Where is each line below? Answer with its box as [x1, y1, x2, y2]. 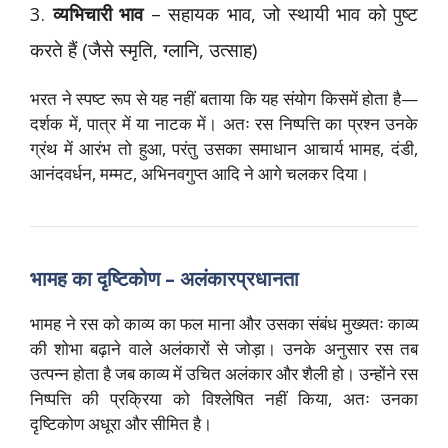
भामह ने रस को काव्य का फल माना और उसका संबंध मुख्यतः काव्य [30, 311, 418, 335]
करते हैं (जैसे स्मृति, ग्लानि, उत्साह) [30, 36, 257, 62]
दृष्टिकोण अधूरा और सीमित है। [30, 411, 212, 435]
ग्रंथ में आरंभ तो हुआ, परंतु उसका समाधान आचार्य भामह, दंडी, [30, 136, 418, 160]
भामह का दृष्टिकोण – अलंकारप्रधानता [30, 264, 299, 292]
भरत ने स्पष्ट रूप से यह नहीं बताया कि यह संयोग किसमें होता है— [30, 86, 418, 110]
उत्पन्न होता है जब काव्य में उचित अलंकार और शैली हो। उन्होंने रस [30, 361, 418, 385]
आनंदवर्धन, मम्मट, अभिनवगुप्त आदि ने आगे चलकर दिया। [30, 161, 369, 185]
